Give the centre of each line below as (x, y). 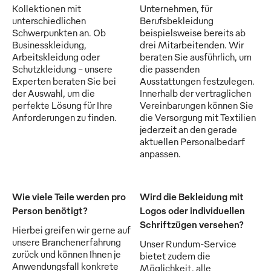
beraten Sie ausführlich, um (196, 57)
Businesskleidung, (49, 44)
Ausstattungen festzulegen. (197, 81)
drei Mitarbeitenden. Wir (192, 44)
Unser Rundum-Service (188, 243)
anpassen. (160, 153)
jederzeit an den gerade (188, 129)
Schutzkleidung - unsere (62, 69)
